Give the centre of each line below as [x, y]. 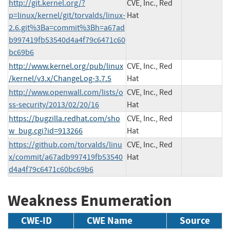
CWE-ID [36, 221]
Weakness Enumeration [90, 200]
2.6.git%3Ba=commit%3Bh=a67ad [67, 27]
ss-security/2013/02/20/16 [54, 104]
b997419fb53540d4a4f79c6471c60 [67, 40]
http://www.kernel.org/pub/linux [66, 66]
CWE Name [110, 221]
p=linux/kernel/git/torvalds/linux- [67, 15]
